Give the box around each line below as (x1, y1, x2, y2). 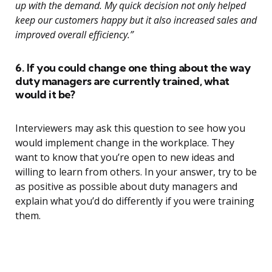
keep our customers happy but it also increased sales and (15, 13, 257, 27)
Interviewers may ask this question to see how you (15, 121, 245, 135)
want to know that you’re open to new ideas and (15, 151, 234, 165)
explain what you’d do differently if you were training (15, 194, 254, 208)
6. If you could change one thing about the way (15, 61, 250, 75)
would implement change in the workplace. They (15, 136, 234, 150)
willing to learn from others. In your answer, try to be (15, 165, 257, 179)
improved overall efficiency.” (15, 28, 134, 42)
